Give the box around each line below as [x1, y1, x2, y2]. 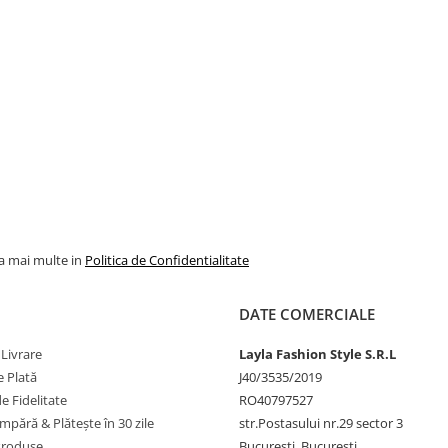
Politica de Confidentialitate [85, 251, 249, 269]
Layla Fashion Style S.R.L [239, 345, 396, 363]
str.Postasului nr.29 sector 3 [239, 414, 403, 432]
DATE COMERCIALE [239, 304, 375, 324]
